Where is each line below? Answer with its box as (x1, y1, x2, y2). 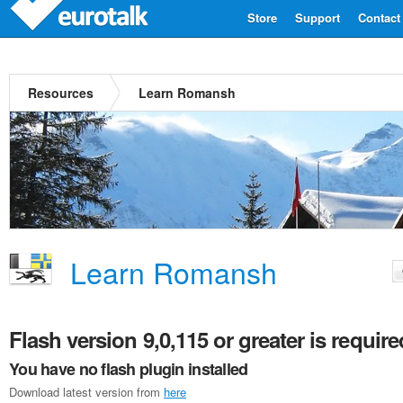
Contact (358, 9, 400, 26)
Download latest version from (9, 383, 164, 400)
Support (295, 9, 340, 26)
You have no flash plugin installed (9, 357, 248, 381)
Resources (28, 84, 94, 102)
